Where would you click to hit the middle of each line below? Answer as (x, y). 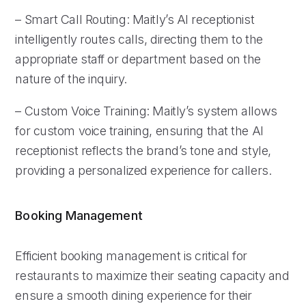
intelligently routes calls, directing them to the (139, 39)
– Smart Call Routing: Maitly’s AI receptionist (135, 19)
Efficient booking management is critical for (131, 255)
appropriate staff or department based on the (138, 59)
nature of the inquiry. (71, 79)
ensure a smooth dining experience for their (134, 295)
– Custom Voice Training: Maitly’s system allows (146, 111)
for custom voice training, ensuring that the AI (139, 130)
